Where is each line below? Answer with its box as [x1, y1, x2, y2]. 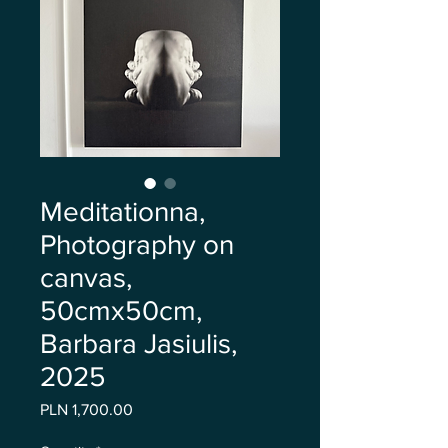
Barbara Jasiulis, [40, 328, 237, 359]
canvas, [40, 262, 132, 293]
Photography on [40, 229, 234, 260]
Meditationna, [40, 196, 205, 227]
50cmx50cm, [40, 295, 202, 326]
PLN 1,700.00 [40, 401, 133, 418]
